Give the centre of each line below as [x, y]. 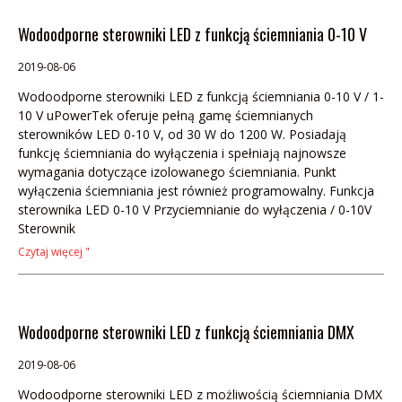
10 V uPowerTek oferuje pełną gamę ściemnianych [166, 115]
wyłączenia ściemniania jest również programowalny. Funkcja [196, 190]
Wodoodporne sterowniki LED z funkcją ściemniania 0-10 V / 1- [201, 96]
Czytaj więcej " [54, 251]
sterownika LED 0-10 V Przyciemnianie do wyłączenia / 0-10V [195, 209]
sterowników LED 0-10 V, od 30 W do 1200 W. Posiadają [182, 134]
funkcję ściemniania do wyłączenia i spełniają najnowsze [182, 153]
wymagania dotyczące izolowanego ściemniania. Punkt [177, 171]
